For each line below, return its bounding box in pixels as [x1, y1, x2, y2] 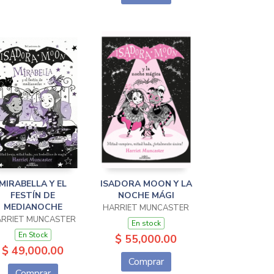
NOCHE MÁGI [117, 190, 174, 201]
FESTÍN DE [10, 190, 55, 201]
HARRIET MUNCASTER [103, 202, 189, 213]
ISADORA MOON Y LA [100, 178, 192, 190]
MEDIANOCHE [3, 201, 62, 213]
